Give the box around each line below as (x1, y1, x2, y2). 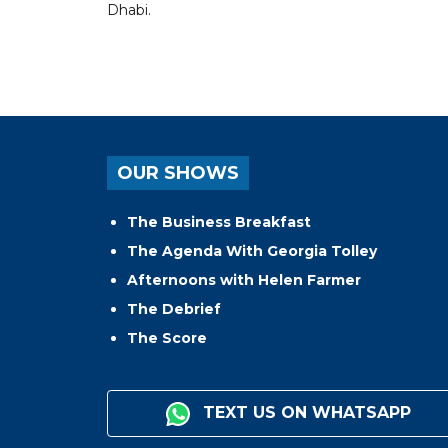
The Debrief (127, 300, 221, 319)
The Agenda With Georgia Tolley (127, 242, 377, 261)
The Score (127, 329, 207, 348)
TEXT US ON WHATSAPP (198, 403, 412, 423)
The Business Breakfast (127, 213, 311, 232)
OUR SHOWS (117, 162, 239, 185)
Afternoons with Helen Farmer (127, 271, 361, 290)
